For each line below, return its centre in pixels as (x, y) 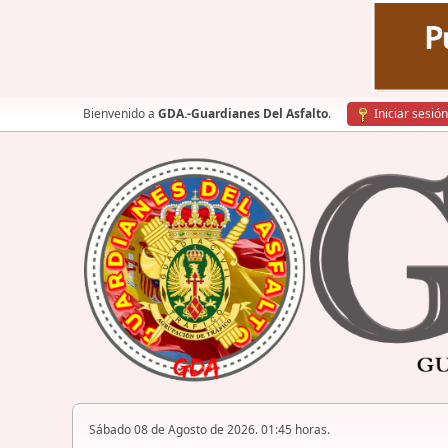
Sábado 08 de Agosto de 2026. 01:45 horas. (209, 430)
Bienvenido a (120, 113)
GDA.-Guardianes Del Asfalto (243, 113)
